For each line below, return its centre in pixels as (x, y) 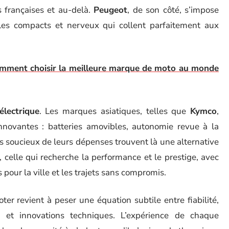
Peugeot (111, 10)
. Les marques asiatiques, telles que (115, 111)
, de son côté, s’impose (173, 10)
